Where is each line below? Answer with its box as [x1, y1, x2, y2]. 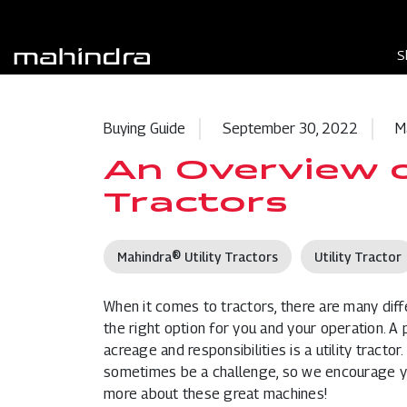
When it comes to [104, 298, 222, 316]
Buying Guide [104, 120, 185, 138]
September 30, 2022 [223, 120, 358, 138]
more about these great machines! [104, 385, 327, 403]
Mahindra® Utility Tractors [117, 249, 278, 265]
